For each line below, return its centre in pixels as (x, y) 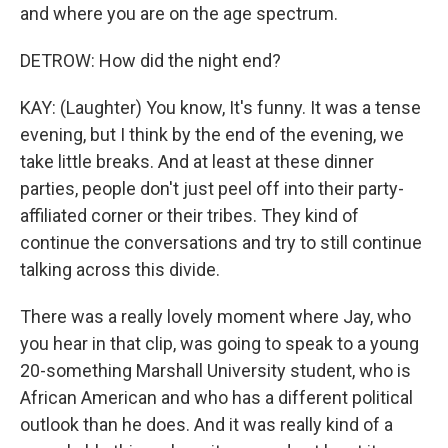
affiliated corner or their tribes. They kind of (189, 215)
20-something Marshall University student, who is (215, 370)
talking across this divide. (120, 269)
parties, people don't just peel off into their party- (212, 188)
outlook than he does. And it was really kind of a (206, 424)
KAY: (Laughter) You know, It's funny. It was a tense (220, 107)
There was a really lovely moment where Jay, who (215, 316)
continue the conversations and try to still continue (221, 242)
